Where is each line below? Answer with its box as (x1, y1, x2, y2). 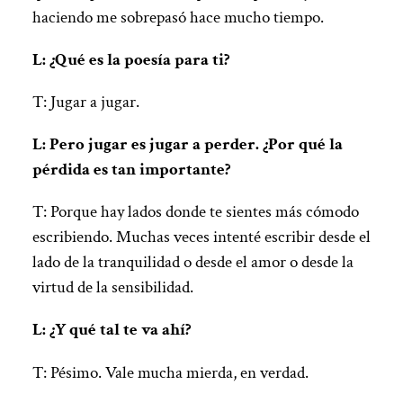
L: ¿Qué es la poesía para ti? (31, 48, 230, 71)
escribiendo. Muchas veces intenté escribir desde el (31, 226, 371, 249)
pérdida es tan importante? (31, 158, 231, 182)
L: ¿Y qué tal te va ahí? (31, 318, 192, 342)
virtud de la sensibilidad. (31, 276, 193, 300)
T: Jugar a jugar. (31, 90, 139, 113)
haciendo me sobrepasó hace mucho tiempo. (31, 5, 324, 29)
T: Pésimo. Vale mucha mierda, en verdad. (31, 361, 309, 384)
